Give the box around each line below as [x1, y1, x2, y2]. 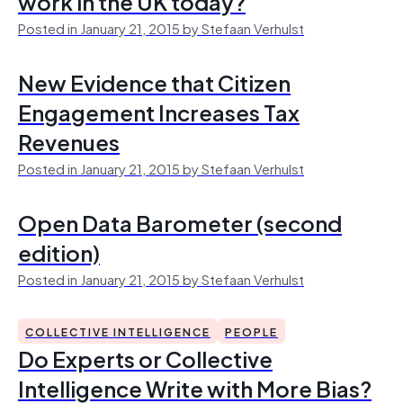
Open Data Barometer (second [18, 204, 342, 240]
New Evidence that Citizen [18, 64, 291, 100]
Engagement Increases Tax [18, 94, 300, 130]
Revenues [18, 123, 120, 159]
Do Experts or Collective [18, 340, 273, 376]
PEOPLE [225, 322, 278, 340]
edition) [18, 234, 100, 270]
